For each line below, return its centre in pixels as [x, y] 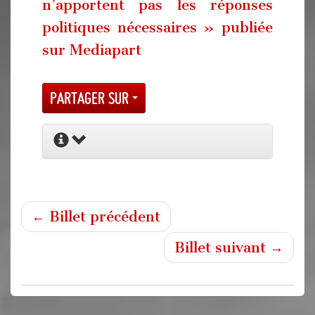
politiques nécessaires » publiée [157, 27]
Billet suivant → [229, 247]
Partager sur [91, 98]
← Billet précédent [96, 217]
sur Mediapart [92, 50]
